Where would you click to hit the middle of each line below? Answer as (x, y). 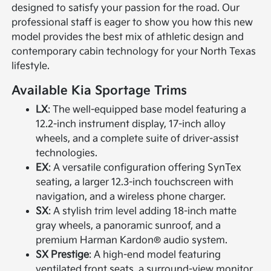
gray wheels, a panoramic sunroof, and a (129, 226)
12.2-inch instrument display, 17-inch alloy (131, 124)
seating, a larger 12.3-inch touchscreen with (135, 182)
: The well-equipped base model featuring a (147, 109)
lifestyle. (31, 66)
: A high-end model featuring (155, 255)
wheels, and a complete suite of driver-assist (138, 139)
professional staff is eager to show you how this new (132, 22)
